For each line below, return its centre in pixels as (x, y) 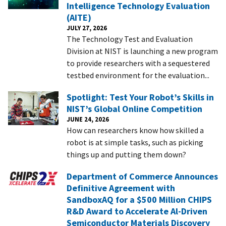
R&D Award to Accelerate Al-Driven (137, 211)
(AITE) (79, 17)
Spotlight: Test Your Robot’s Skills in (140, 97)
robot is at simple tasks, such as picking (135, 142)
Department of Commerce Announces (142, 176)
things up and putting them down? (126, 154)
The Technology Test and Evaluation (130, 39)
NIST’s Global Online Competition (134, 108)
